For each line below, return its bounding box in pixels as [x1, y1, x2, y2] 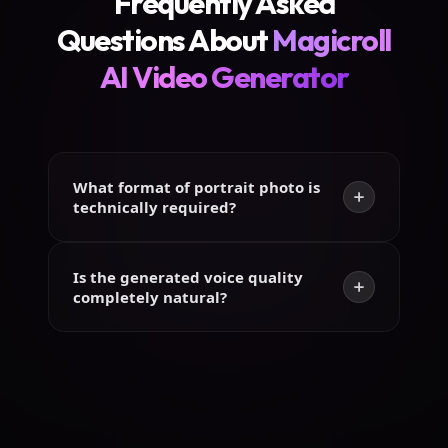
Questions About [57, 21, 268, 60]
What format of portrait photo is [73, 177, 320, 198]
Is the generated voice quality [73, 267, 303, 288]
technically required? [73, 197, 236, 218]
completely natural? [73, 287, 227, 308]
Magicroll [272, 21, 391, 60]
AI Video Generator [99, 58, 349, 97]
